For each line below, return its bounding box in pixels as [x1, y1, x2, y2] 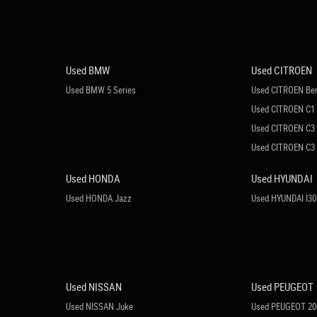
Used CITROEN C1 [251, 103, 316, 115]
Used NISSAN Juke [65, 300, 133, 313]
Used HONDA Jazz [65, 192, 132, 204]
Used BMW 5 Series [65, 83, 136, 96]
